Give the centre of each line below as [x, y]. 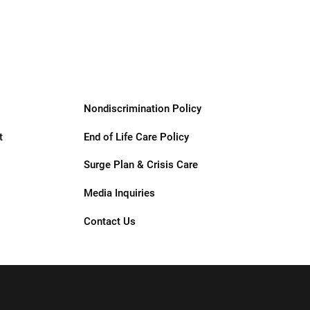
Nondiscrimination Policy [143, 108]
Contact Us [110, 220]
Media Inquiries [120, 193]
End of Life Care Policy [137, 136]
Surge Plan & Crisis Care [141, 164]
